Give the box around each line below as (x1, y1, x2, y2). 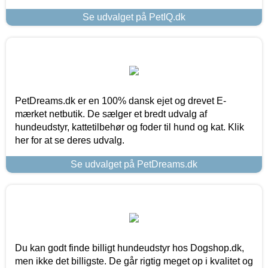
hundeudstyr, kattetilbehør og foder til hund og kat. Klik (15, 121, 244, 132)
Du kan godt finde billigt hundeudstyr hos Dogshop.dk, (15, 242, 244, 253)
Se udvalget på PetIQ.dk (83, 11, 185, 22)
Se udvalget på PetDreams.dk (71, 159, 197, 169)
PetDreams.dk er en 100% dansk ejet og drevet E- (15, 95, 226, 106)
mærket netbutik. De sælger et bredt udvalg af (15, 108, 207, 119)
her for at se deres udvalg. (15, 135, 124, 145)
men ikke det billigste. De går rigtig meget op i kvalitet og (15, 255, 253, 266)
